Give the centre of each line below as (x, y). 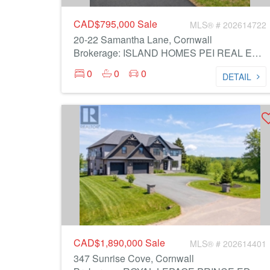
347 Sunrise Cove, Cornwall (134, 258)
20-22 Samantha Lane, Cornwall (143, 39)
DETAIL (237, 77)
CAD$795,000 (105, 24)
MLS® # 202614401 (228, 243)
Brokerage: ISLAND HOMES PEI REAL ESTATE (257, 53)
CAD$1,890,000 (109, 243)
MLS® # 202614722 (228, 25)
